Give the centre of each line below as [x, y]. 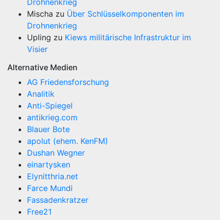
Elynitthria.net [53, 176]
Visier [37, 49]
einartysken [49, 165]
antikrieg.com [52, 117]
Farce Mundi [50, 188]
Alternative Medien [42, 67]
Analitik [41, 94]
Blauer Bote [48, 129]
